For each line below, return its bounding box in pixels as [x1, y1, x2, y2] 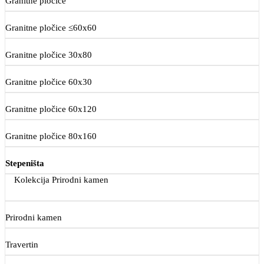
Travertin [5, 239, 38, 249]
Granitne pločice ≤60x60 [5, 22, 97, 32]
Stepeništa [5, 158, 44, 168]
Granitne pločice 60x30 [5, 77, 92, 87]
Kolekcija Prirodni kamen [14, 174, 108, 184]
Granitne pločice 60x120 [5, 104, 97, 114]
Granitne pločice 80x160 [5, 131, 97, 141]
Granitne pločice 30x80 [5, 49, 92, 60]
